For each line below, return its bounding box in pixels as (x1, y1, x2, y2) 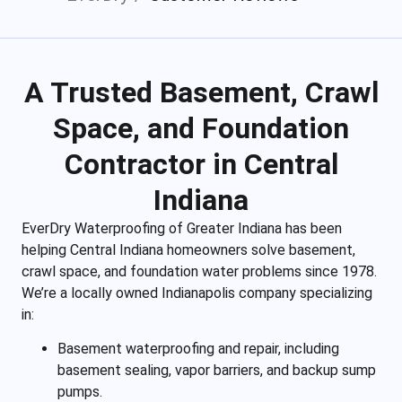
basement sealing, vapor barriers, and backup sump (57, 362, 376, 380)
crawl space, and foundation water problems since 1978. (22, 263, 377, 280)
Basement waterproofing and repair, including (57, 340, 339, 358)
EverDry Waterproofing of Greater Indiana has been (22, 220, 342, 237)
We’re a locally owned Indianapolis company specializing (22, 284, 372, 301)
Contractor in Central (64, 147, 338, 181)
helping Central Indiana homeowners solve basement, (22, 241, 355, 258)
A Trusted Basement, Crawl (23, 75, 379, 109)
